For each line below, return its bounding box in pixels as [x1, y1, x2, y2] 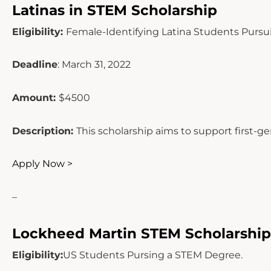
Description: [12, 125, 76, 137]
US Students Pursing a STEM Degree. [63, 249, 243, 261]
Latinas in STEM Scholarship [12, 1, 217, 19]
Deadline [12, 59, 57, 71]
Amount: [12, 91, 59, 103]
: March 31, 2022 [57, 59, 131, 71]
